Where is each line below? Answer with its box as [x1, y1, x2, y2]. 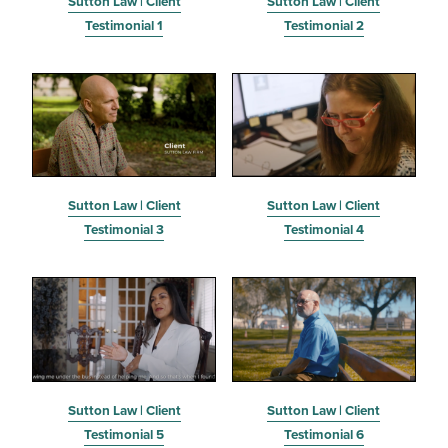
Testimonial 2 [283, 15, 364, 36]
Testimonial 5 [84, 423, 165, 444]
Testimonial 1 [85, 15, 164, 36]
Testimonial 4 [283, 219, 364, 240]
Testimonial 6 [283, 423, 364, 444]
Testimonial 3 [84, 219, 165, 240]
